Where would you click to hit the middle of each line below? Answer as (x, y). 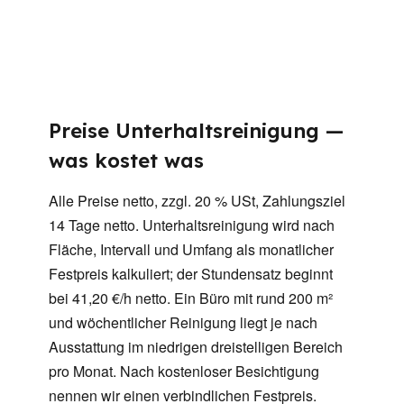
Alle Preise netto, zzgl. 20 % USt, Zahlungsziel (197, 201)
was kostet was (126, 161)
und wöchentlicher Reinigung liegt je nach (183, 323)
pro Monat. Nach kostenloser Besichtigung (184, 372)
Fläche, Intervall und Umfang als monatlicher (191, 250)
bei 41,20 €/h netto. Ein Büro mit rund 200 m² (191, 298)
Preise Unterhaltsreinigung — (196, 131)
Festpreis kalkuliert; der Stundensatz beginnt (191, 274)
